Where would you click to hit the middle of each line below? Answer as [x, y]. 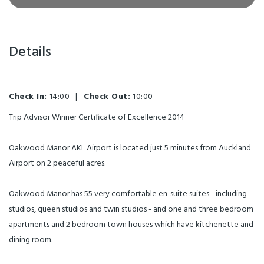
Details [30, 53]
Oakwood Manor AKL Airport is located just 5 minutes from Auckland [130, 148]
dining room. [31, 240]
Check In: [28, 97]
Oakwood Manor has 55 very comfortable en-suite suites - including [128, 194]
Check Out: [107, 97]
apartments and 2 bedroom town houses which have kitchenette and [131, 225]
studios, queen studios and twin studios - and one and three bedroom [131, 210]
